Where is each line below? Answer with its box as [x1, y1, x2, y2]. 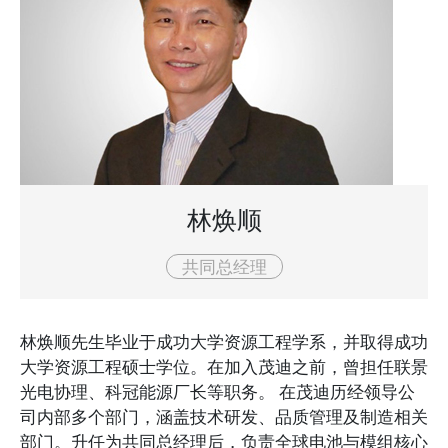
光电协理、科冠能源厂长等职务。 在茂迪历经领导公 [20, 380, 415, 403]
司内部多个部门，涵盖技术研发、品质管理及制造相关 [20, 405, 428, 428]
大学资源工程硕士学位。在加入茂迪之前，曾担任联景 [20, 355, 428, 378]
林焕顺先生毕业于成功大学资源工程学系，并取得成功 [20, 330, 428, 353]
